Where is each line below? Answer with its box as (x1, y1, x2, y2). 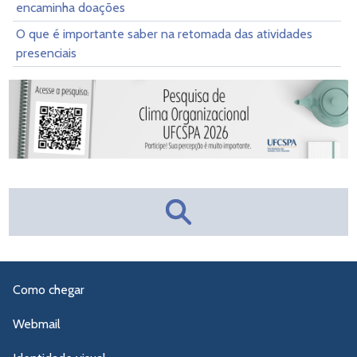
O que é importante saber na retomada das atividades (16, 25, 312, 41)
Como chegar (13, 281, 84, 297)
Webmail (13, 316, 61, 331)
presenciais (16, 45, 76, 61)
